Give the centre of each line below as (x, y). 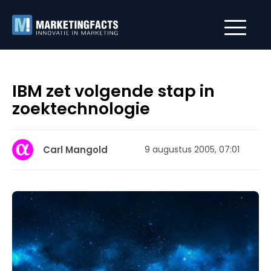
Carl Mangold (75, 150)
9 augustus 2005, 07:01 (192, 149)
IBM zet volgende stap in (113, 91)
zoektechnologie (81, 109)
